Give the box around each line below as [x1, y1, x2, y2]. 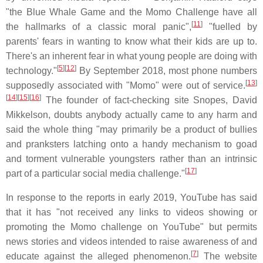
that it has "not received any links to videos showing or [6, 207, 257, 217]
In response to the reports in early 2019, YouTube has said [6, 193, 257, 203]
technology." [6, 66, 57, 76]
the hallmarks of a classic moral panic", [6, 22, 192, 32]
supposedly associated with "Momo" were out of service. [6, 80, 245, 90]
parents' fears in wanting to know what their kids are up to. [6, 36, 257, 46]
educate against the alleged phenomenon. [6, 251, 191, 261]
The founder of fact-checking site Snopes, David [41, 95, 257, 105]
